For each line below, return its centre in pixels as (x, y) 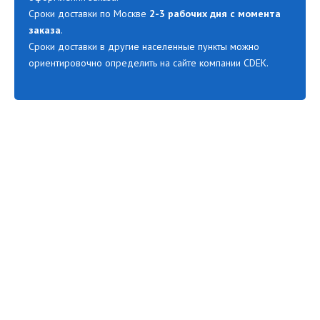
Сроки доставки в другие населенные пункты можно (144, 46)
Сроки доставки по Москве (89, 14)
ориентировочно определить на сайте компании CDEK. (149, 63)
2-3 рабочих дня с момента (215, 14)
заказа (45, 30)
